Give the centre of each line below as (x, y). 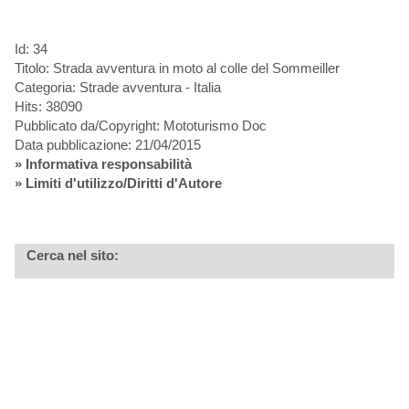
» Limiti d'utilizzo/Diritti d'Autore (118, 184)
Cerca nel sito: (72, 256)
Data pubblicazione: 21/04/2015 (107, 145)
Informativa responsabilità (108, 164)
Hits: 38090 (48, 107)
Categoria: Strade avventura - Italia (117, 88)
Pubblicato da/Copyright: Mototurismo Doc (140, 126)
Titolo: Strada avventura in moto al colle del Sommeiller (177, 68)
